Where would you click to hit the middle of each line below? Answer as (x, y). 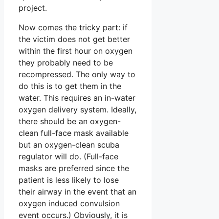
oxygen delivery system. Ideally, (77, 109)
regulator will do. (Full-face (68, 156)
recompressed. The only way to (77, 74)
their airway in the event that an (77, 191)
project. (33, 8)
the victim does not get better (74, 39)
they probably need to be (66, 62)
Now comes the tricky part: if (73, 27)
